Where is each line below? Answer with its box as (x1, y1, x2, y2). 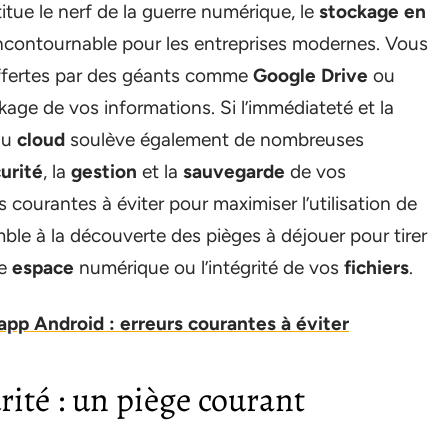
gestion (71, 160, 137, 183)
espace (12, 256, 74, 279)
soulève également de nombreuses (65, 128, 364, 151)
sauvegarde (183, 160, 285, 183)
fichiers (344, 256, 409, 279)
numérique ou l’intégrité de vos (74, 256, 344, 279)
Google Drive (253, 64, 368, 87)
